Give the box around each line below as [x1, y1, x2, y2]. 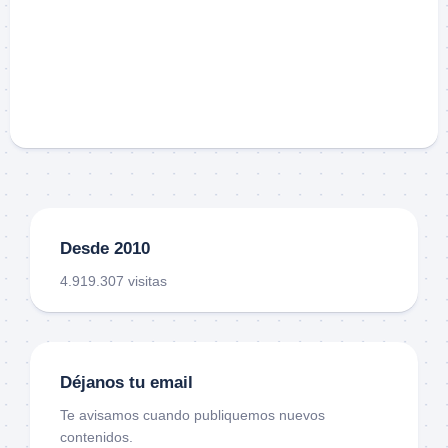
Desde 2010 [60, 238, 150, 258]
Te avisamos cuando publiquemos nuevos [60, 406, 325, 423]
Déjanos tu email [60, 372, 193, 392]
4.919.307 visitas [60, 272, 167, 289]
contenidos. [60, 428, 133, 445]
